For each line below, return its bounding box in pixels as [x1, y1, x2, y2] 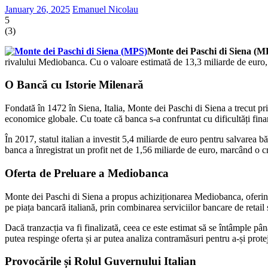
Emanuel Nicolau [72, 4, 138, 14]
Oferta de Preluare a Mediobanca [5, 166, 169, 179]
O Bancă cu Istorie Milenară [5, 78, 144, 92]
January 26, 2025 [5, 4, 70, 14]
